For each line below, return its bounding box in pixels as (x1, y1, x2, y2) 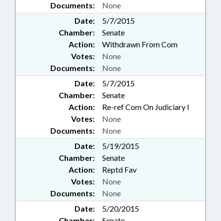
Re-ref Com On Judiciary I (102, 102, 189, 112)
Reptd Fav (102, 165, 137, 175)
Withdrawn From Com (102, 39, 178, 49)
